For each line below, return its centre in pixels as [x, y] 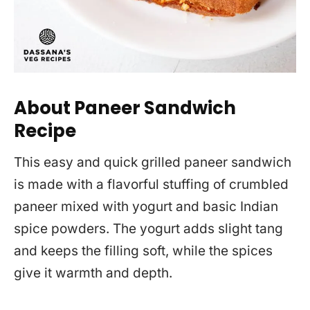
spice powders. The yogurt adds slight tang [148, 229]
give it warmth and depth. [93, 273]
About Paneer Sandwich [125, 108]
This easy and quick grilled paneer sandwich [153, 162]
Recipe [45, 131]
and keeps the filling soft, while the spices [143, 251]
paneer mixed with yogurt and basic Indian [146, 207]
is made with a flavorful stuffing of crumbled [151, 184]
